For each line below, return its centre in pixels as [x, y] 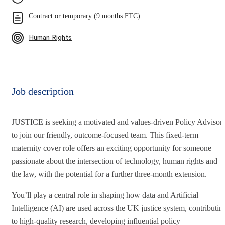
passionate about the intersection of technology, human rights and [115, 161]
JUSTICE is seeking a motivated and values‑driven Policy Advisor [117, 122]
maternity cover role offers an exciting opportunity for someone [111, 148]
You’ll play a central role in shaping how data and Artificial [105, 195]
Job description [43, 91]
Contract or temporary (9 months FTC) [84, 16]
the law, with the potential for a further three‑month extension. [109, 174]
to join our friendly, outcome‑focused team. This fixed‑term [105, 135]
